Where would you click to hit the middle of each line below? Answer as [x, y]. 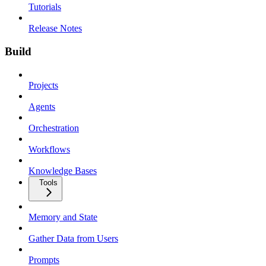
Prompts [44, 259]
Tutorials [45, 7]
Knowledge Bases [63, 170]
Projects [43, 85]
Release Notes [55, 28]
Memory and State [63, 217]
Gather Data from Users [73, 238]
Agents [42, 106]
